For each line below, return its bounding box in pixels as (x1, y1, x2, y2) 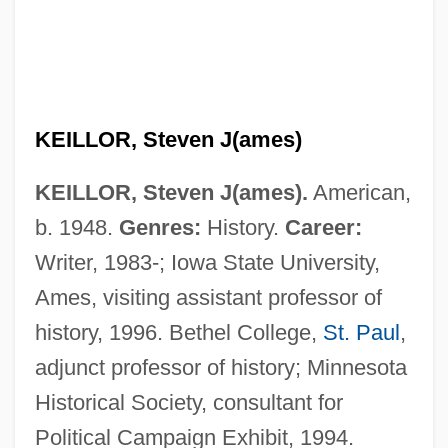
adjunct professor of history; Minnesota (34, 354, 407, 380)
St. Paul (322, 319, 400, 345)
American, (307, 179, 411, 205)
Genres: (118, 214, 201, 240)
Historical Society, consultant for (34, 389, 343, 415)
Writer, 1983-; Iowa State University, (34, 249, 380, 275)
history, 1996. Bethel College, (34, 319, 323, 345)
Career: (284, 214, 362, 240)
